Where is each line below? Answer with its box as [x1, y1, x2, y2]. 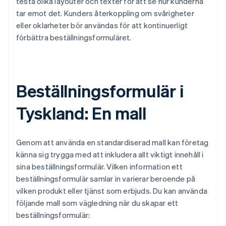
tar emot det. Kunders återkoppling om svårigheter [16, 8, 194, 19]
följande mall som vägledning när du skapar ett [16, 198, 179, 208]
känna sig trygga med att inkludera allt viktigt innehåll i [16, 149, 204, 160]
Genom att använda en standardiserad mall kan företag [16, 137, 209, 148]
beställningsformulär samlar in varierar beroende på [16, 174, 196, 184]
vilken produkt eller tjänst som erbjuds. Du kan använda [16, 186, 208, 196]
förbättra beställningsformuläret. [16, 32, 132, 43]
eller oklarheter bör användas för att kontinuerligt [16, 20, 188, 31]
